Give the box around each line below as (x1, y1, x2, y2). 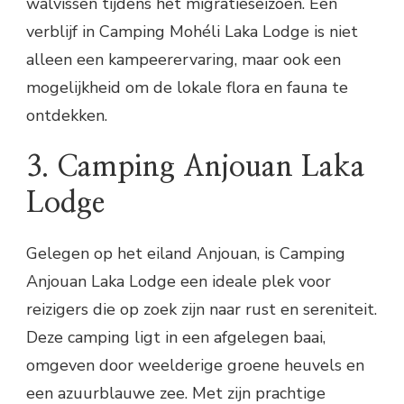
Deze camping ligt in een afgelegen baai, (26, 326, 326, 349)
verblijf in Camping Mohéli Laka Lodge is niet (26, 21, 358, 43)
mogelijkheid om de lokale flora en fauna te (26, 77, 348, 99)
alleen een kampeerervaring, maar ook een (26, 49, 341, 71)
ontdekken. (26, 105, 107, 127)
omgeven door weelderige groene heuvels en (26, 354, 364, 377)
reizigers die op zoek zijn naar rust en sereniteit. (26, 298, 377, 321)
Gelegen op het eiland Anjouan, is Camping (26, 243, 345, 265)
